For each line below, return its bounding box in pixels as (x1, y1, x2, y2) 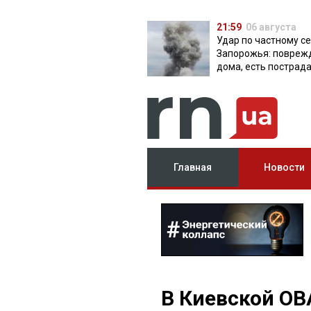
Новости (263, 162, 305, 173)
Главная (174, 162, 212, 173)
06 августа (246, 22, 296, 33)
